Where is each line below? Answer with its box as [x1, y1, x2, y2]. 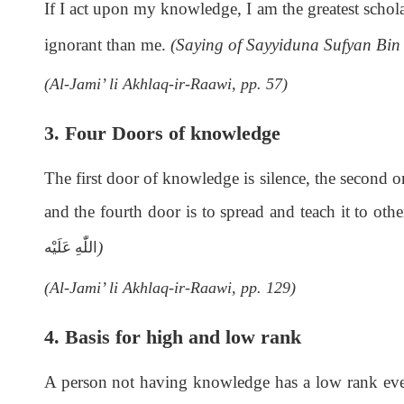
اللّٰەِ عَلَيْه [43, 239, 97, 257]
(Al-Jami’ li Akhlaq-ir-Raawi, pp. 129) [43, 279, 296, 298]
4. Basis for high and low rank [43, 326, 301, 349]
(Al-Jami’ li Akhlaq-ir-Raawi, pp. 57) [43, 75, 288, 94]
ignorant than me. [43, 34, 170, 54]
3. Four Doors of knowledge [43, 122, 280, 145]
